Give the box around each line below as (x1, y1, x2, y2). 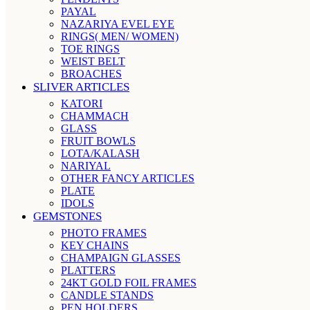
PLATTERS (61, 264, 116, 276)
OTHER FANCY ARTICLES (61, 172, 194, 184)
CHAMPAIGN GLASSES (61, 252, 181, 264)
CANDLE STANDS (61, 289, 154, 301)
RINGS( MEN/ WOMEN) (61, 30, 179, 42)
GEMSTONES (33, 210, 102, 223)
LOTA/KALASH (61, 147, 140, 159)
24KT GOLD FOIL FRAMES (61, 277, 197, 289)
